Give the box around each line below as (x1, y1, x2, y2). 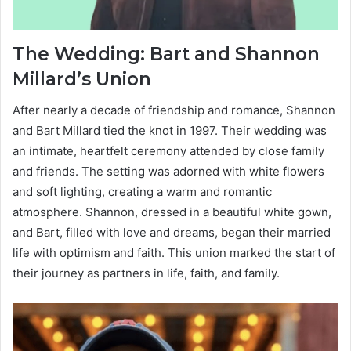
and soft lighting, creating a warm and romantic (13, 184, 272, 200)
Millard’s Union (13, 67, 151, 90)
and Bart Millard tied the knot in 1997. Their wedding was (13, 123, 327, 139)
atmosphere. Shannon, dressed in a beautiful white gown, (13, 204, 331, 220)
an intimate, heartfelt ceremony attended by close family (13, 143, 324, 159)
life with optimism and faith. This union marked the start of (13, 245, 335, 261)
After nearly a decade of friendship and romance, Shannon (13, 103, 335, 118)
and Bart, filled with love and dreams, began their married (13, 225, 331, 241)
